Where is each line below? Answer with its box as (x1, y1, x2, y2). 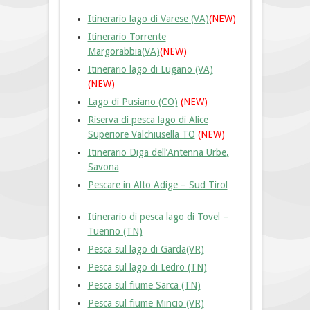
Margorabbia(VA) (87, 46, 160, 57)
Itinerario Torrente (87, 31, 166, 43)
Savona (87, 161, 119, 173)
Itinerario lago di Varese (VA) (87, 13, 209, 25)
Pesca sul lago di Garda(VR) (87, 244, 204, 255)
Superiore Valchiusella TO (87, 129, 195, 140)
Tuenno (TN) (87, 226, 143, 237)
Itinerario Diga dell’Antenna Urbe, (87, 147, 229, 158)
